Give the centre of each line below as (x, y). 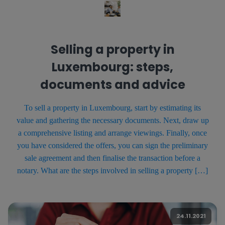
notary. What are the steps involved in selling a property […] (113, 170)
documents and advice (113, 84)
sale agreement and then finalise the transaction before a (113, 158)
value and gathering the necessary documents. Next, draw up (113, 120)
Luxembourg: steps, (113, 67)
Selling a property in (113, 49)
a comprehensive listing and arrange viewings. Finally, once (113, 133)
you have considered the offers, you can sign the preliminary (113, 145)
